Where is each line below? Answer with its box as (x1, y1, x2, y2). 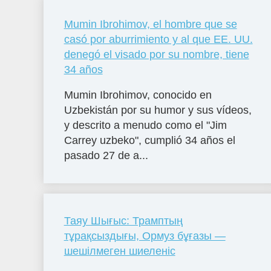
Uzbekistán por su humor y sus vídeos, (64, 103, 252, 116)
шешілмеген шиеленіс (64, 245, 175, 258)
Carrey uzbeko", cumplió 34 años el (64, 134, 235, 146)
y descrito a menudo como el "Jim (64, 119, 227, 131)
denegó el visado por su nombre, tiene (64, 48, 249, 60)
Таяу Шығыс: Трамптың (64, 215, 183, 227)
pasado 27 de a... (64, 149, 148, 162)
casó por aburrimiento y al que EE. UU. (64, 33, 253, 45)
